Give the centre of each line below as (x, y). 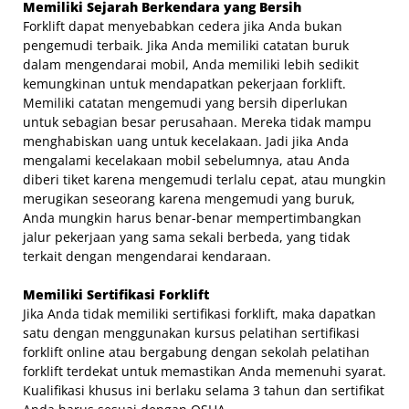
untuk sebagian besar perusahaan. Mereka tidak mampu (197, 121)
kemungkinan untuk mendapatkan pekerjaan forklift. (184, 83)
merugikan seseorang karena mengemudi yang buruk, (189, 198)
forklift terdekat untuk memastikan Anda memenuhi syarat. (204, 371)
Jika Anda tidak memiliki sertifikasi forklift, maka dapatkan (199, 313)
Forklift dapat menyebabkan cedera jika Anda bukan (183, 26)
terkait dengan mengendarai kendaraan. (147, 256)
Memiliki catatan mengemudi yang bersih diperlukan (185, 102)
